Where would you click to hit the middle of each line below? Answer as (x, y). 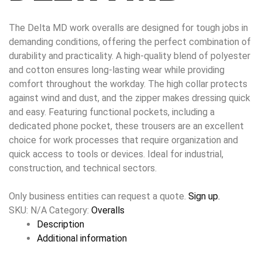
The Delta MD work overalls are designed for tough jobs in (128, 28)
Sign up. (204, 196)
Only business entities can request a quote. (99, 196)
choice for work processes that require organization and (123, 140)
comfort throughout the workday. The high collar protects (128, 84)
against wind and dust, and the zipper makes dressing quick (130, 98)
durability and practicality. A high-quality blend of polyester (130, 56)
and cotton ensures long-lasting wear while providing (117, 70)
